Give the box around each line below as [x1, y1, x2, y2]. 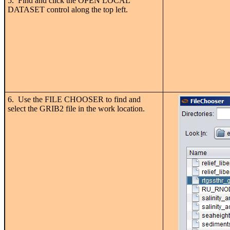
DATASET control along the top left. [8, 5, 128, 14]
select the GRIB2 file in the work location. [8, 104, 145, 113]
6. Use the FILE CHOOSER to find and [8, 94, 141, 104]
